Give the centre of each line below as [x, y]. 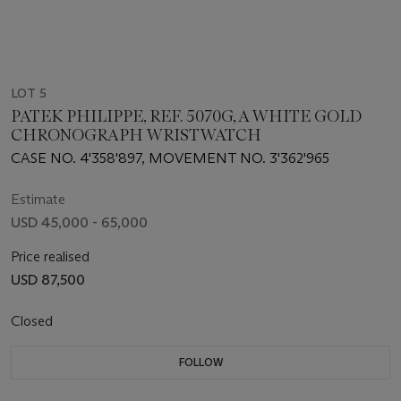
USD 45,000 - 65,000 [79, 223]
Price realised [50, 257]
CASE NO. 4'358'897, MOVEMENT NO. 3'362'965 [170, 158]
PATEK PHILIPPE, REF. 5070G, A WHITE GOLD [186, 117]
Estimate [38, 200]
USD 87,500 [48, 280]
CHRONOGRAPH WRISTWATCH [136, 136]
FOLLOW [200, 363]
